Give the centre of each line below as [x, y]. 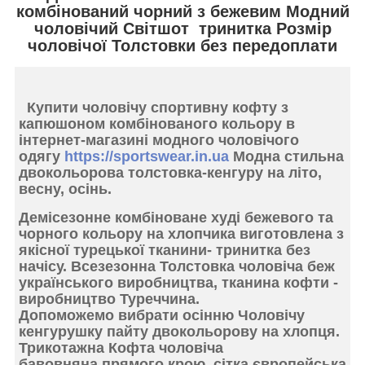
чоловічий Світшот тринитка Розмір [182, 28]
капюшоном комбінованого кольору [150, 124]
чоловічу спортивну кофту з [185, 108]
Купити [51, 108]
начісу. [43, 267]
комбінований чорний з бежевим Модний [182, 11]
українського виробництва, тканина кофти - [178, 283]
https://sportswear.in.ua [147, 157]
